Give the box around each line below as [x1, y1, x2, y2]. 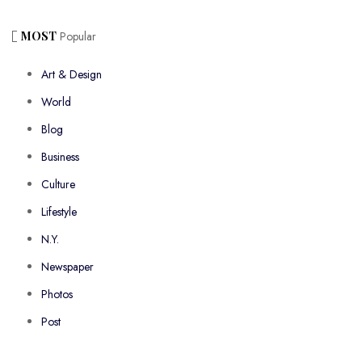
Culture [41, 176, 75, 193]
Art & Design [41, 66, 102, 83]
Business [41, 149, 79, 166]
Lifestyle [41, 204, 77, 221]
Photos [41, 286, 73, 303]
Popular [57, 28, 96, 45]
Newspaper [41, 259, 94, 276]
